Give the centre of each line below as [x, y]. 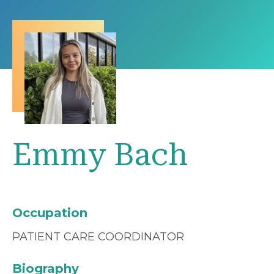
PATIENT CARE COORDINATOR [98, 237]
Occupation [50, 213]
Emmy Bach [100, 155]
